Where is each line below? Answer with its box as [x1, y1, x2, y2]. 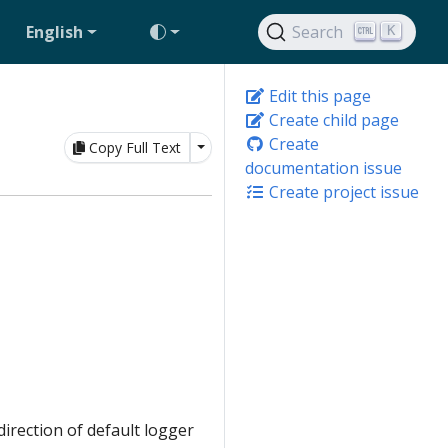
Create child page [265, 109, 399, 131]
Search [292, 21, 344, 43]
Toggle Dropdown [195, 137, 314, 156]
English [26, 21, 84, 43]
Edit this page [265, 85, 371, 107]
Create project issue [265, 181, 419, 203]
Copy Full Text [88, 138, 181, 157]
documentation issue [245, 157, 402, 179]
